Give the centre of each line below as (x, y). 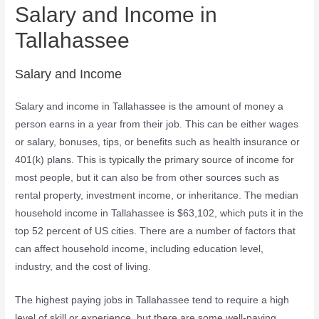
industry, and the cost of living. (83, 267)
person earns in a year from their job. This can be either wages (157, 125)
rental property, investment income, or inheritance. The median (157, 196)
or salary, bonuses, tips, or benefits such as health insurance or (158, 142)
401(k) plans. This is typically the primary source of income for (155, 160)
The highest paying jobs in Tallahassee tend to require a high (152, 300)
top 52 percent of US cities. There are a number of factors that (156, 231)
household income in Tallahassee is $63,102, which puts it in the (159, 214)
